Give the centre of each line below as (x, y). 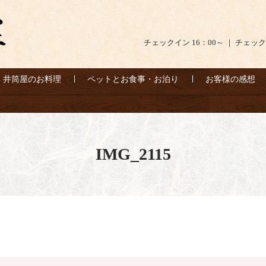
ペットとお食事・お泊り (133, 79)
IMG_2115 (133, 154)
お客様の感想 (231, 79)
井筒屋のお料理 (32, 79)
